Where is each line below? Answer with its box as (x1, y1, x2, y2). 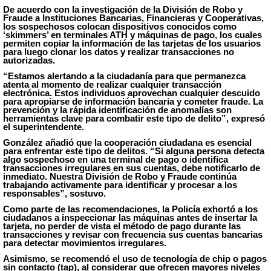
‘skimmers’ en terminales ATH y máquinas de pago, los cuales (2, 30, 262, 40)
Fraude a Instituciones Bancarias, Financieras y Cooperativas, (2, 13, 264, 23)
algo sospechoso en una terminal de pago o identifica (2, 154, 228, 165)
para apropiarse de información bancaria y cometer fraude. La (2, 96, 263, 106)
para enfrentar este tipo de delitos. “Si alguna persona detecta (2, 146, 264, 156)
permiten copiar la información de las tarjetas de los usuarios (2, 38, 261, 48)
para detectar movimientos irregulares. (2, 238, 166, 248)
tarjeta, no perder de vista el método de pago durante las (2, 221, 241, 231)
